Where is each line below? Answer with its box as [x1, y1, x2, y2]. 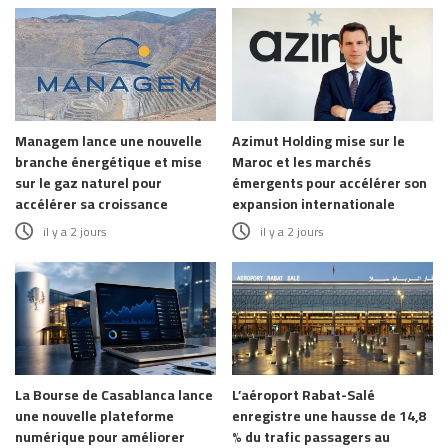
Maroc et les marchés [232, 149, 371, 175]
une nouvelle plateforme [15, 403, 174, 430]
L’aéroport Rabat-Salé [232, 382, 375, 409]
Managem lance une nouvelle [15, 128, 202, 154]
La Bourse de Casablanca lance [15, 382, 213, 409]
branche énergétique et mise [15, 149, 202, 175]
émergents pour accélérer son [232, 170, 427, 196]
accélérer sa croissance [15, 191, 168, 217]
